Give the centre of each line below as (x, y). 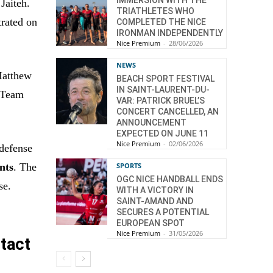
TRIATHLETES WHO (155, 11)
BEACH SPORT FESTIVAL (165, 78)
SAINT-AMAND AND (155, 201)
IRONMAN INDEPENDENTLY (170, 33)
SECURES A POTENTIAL (163, 212)
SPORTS (129, 165)
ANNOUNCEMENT (151, 122)
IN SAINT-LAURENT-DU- (163, 89)
